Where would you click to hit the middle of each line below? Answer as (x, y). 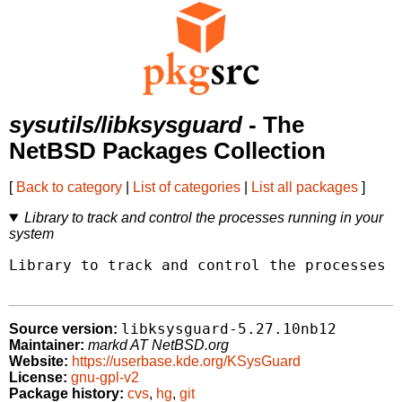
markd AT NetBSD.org (158, 345)
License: (38, 378)
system (31, 234)
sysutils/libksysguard (126, 125)
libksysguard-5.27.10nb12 (229, 329)
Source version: (63, 329)
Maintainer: (47, 345)
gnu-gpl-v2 (105, 378)
